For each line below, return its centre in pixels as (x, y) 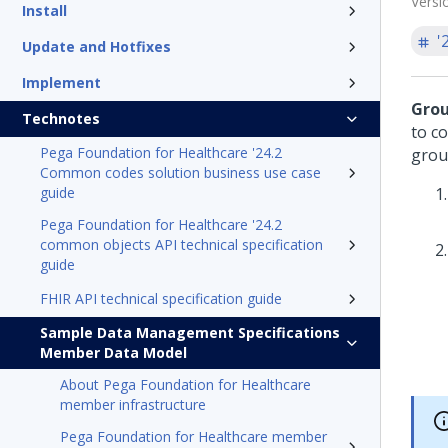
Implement (61, 82)
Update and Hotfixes (96, 46)
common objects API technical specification (181, 244)
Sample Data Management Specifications (190, 332)
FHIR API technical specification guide (161, 298)
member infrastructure (133, 404)
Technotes (61, 118)
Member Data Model (113, 352)
